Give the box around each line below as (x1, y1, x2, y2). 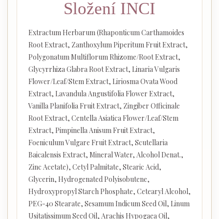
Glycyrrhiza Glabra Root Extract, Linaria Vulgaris (28, 65, 180, 74)
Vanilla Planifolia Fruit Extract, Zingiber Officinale (28, 101, 180, 111)
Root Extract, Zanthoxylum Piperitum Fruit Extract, (28, 40, 188, 50)
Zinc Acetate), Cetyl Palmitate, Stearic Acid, (28, 162, 161, 172)
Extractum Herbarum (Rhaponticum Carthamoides (28, 28, 184, 38)
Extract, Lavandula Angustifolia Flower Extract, (28, 89, 175, 99)
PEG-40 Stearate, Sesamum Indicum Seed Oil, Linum (28, 199, 190, 209)
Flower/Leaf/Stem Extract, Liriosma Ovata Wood (28, 77, 177, 87)
